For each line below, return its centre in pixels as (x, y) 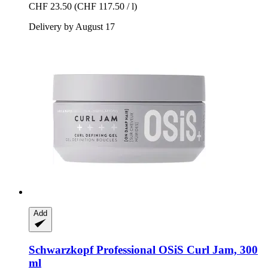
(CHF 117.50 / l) (106, 7)
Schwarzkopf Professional (92, 249)
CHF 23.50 (50, 7)
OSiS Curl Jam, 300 (207, 249)
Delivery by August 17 (72, 27)
